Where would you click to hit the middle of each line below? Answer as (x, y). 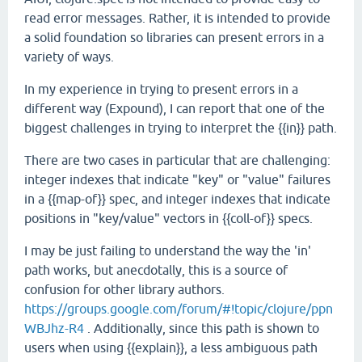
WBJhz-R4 (54, 328)
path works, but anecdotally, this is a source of (156, 270)
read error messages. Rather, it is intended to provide (177, 18)
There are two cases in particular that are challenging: (177, 160)
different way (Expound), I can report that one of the (175, 108)
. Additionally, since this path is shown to (202, 328)
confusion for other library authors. (124, 289)
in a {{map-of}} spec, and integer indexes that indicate (177, 199)
